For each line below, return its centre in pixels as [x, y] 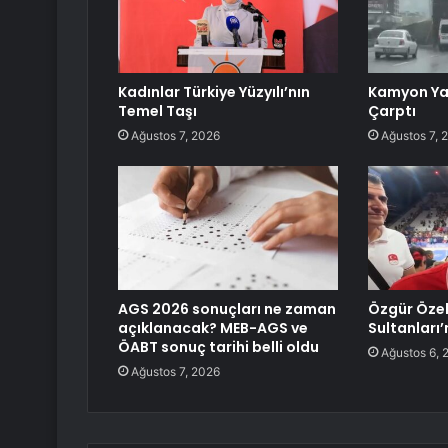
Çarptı [391, 111]
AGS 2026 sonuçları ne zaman [227, 309]
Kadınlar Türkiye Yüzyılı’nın [214, 92]
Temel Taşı [157, 111]
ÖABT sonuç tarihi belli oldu [218, 347]
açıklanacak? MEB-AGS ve [213, 328]
